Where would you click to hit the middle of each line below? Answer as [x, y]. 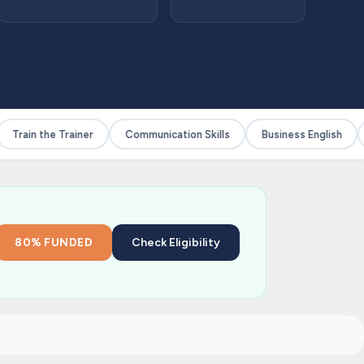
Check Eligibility [176, 243]
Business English [290, 134]
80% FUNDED [54, 243]
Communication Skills [166, 134]
